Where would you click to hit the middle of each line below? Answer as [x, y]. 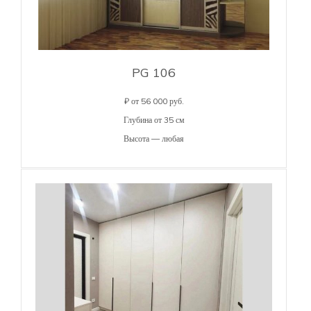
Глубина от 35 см [154, 119]
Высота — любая [154, 138]
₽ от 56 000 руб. [154, 101]
